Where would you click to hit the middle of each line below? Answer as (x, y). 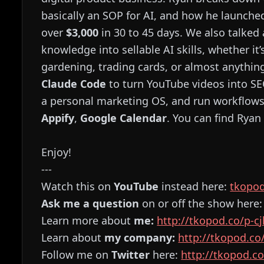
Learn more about (88, 220)
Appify (58, 118)
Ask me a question (90, 203)
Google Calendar (124, 118)
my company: (141, 237)
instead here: (194, 186)
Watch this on (78, 186)
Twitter (131, 255)
